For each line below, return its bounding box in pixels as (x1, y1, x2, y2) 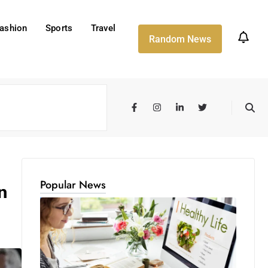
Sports (45, 23, 73, 34)
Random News (149, 33, 211, 45)
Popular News (40, 176, 106, 193)
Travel (90, 23, 116, 34)
